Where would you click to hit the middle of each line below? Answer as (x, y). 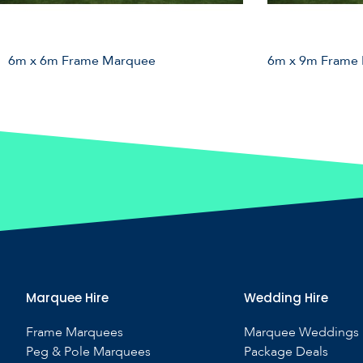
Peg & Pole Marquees (88, 352)
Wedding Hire (286, 298)
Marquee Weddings (301, 332)
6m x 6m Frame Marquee (82, 61)
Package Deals (286, 352)
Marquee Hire (67, 298)
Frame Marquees (75, 332)
